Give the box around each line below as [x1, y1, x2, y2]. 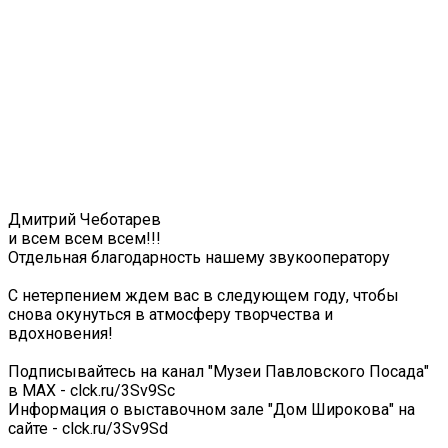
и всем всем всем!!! [8, 228, 161, 248]
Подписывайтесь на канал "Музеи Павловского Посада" [8, 361, 429, 381]
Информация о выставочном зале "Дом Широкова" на [8, 399, 415, 419]
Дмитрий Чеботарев [8, 209, 161, 229]
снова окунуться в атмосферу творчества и [8, 304, 333, 324]
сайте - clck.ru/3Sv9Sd [8, 418, 168, 438]
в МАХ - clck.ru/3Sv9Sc [8, 380, 175, 400]
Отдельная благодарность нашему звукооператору [8, 247, 390, 267]
